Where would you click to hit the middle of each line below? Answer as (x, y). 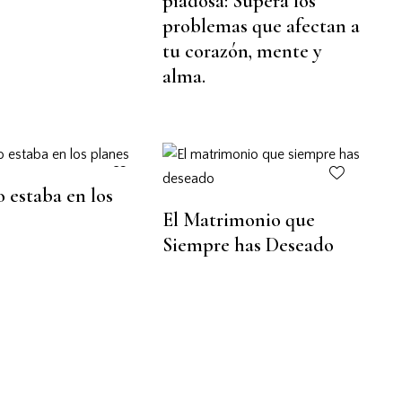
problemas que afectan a (261, 26)
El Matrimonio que (238, 219)
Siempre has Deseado (248, 245)
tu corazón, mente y (242, 51)
